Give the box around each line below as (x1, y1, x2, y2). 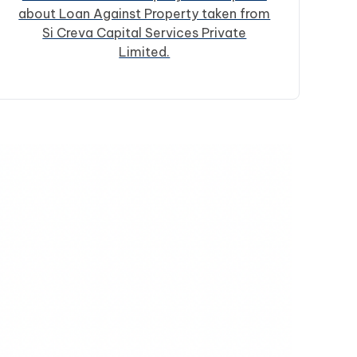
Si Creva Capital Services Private (42, 25, 247, 41)
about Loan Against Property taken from (18, 6, 271, 22)
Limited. (119, 44, 171, 60)
